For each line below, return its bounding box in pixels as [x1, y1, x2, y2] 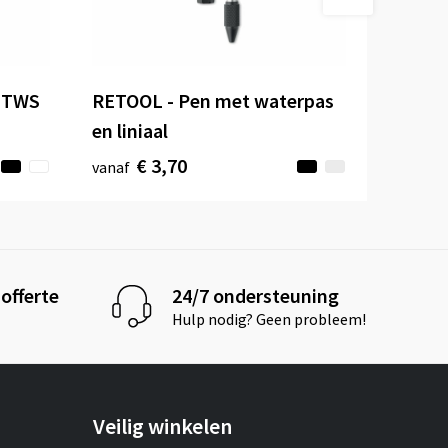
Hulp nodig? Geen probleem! [172, 309, 367, 330]
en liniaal [92, 117, 169, 143]
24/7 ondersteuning [172, 283, 340, 309]
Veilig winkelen [93, 411, 233, 440]
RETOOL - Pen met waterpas [92, 87, 335, 113]
